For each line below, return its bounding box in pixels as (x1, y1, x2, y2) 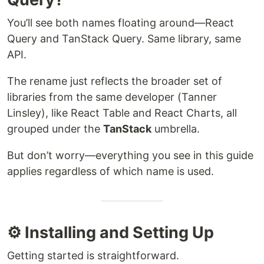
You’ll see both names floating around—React (7, 16, 234, 29)
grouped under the (7, 123, 103, 136)
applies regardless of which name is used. (7, 165, 214, 178)
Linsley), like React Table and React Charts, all (7, 107, 237, 120)
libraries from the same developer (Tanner (7, 91, 217, 104)
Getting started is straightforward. (7, 249, 179, 262)
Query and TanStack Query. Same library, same (7, 32, 241, 45)
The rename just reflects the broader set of (7, 75, 222, 88)
